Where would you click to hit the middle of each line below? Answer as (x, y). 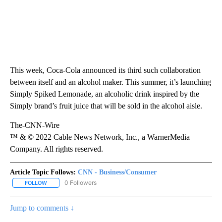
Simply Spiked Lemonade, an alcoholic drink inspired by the (105, 94)
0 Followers (81, 182)
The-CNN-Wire (35, 125)
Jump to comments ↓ (42, 208)
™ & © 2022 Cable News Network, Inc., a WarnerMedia (100, 137)
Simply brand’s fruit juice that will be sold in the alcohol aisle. (106, 106)
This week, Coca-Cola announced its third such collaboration (105, 70)
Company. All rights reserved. (56, 149)
